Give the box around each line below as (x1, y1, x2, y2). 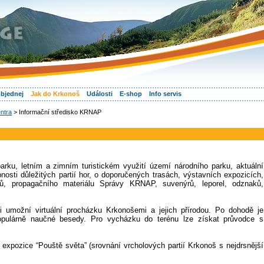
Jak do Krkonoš (31, 90, 80, 97)
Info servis (149, 90, 181, 97)
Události (87, 90, 113, 97)
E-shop (120, 90, 142, 97)
